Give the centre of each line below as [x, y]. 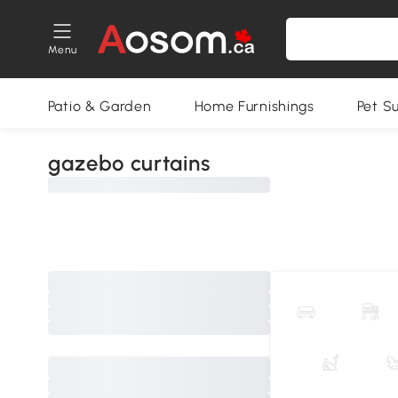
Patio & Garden [99, 106]
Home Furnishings [254, 106]
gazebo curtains [129, 163]
